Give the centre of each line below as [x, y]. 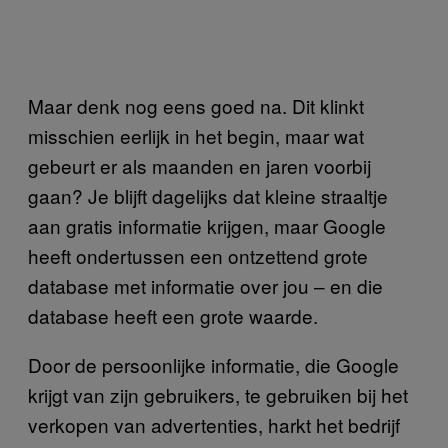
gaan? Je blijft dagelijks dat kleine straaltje [208, 195]
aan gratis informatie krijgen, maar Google [207, 225]
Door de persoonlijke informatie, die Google [213, 364]
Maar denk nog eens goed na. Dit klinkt [196, 105]
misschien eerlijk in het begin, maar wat [196, 135]
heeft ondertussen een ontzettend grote [198, 255]
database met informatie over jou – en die [205, 285]
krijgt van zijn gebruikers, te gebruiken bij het [218, 394]
